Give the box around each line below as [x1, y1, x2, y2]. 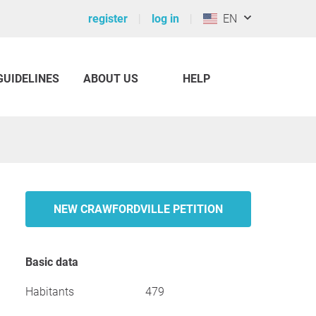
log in [152, 12, 179, 25]
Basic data [32, 255, 78, 269]
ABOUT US [83, 72, 138, 85]
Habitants [25, 285, 74, 298]
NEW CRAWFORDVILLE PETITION [54, 202, 223, 216]
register [88, 12, 128, 25]
